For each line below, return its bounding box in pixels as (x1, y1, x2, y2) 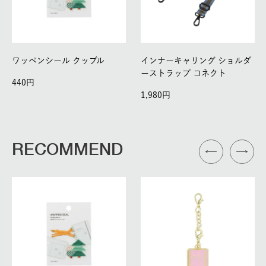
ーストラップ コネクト (141, 69, 226, 78)
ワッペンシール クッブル (12, 56, 104, 65)
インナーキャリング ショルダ (141, 56, 251, 65)
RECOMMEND (12, 139, 123, 159)
